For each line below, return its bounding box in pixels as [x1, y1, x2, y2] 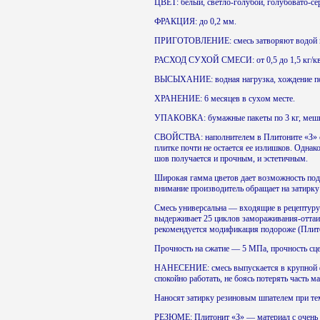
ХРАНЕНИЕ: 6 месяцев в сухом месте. [154, 94, 296, 104]
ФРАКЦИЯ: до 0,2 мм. [154, 16, 237, 26]
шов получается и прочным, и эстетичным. [154, 154, 309, 164]
